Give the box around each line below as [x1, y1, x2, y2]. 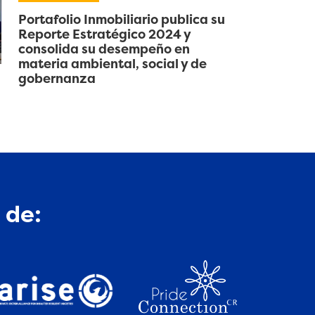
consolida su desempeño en [18, 40, 190, 58]
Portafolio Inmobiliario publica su [18, 11, 225, 28]
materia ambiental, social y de [18, 55, 207, 72]
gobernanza [18, 70, 96, 87]
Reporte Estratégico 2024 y [18, 25, 191, 43]
